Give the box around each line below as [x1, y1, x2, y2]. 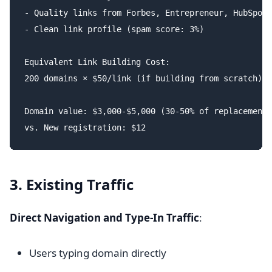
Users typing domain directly [29, 246, 166, 260]
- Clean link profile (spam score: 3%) [24, 24, 204, 34]
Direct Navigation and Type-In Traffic [10, 211, 199, 225]
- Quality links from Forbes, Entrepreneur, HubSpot [24, 8, 267, 18]
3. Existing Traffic [10, 174, 134, 194]
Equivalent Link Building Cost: [24, 57, 170, 67]
